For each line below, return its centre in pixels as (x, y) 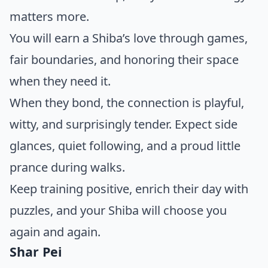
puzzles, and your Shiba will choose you (118, 211)
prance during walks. (67, 167)
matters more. (49, 17)
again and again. (55, 232)
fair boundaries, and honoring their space (124, 60)
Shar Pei (36, 252)
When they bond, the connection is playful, (127, 103)
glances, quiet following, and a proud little (125, 146)
